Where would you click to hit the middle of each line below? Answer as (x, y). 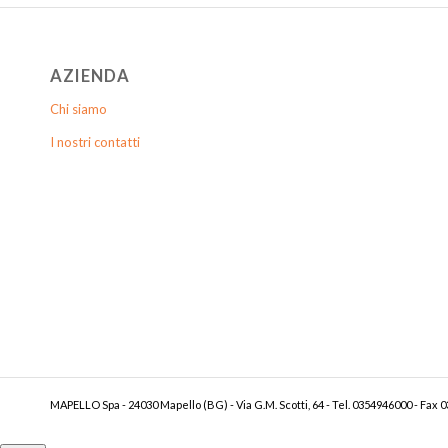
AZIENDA (90, 75)
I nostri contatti (95, 141)
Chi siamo (78, 108)
